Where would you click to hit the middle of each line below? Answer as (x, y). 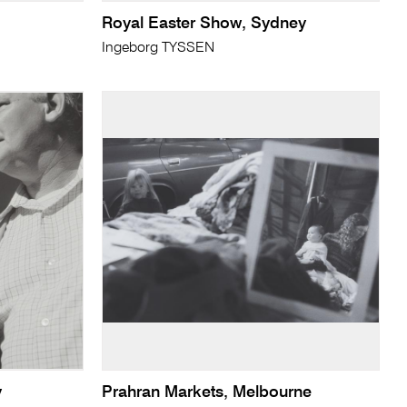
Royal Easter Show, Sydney (204, 24)
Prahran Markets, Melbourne (207, 393)
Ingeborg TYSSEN (159, 49)
